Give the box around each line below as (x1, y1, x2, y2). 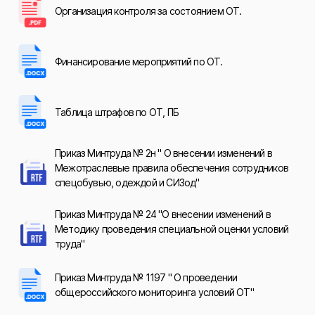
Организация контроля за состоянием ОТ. (55, 4, 242, 17)
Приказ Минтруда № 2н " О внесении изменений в (55, 147, 272, 159)
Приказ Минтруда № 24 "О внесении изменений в (55, 208, 271, 220)
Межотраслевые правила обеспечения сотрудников (55, 162, 289, 174)
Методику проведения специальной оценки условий (55, 223, 289, 235)
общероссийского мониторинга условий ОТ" (55, 286, 254, 298)
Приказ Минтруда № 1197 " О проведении (55, 271, 238, 283)
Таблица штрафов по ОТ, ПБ (55, 105, 179, 118)
